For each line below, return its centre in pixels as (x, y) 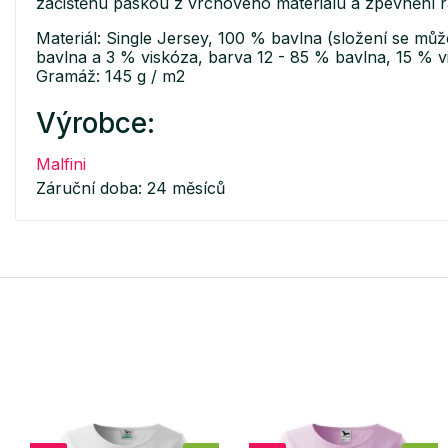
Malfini (61, 164)
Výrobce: (95, 123)
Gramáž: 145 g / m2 (110, 76)
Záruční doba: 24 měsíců (130, 188)
